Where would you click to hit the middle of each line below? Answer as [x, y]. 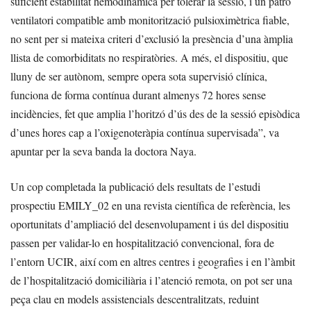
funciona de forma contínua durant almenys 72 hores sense [138, 95]
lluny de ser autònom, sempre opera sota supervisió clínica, [139, 76]
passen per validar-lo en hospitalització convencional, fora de [142, 243]
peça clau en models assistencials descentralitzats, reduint [135, 299]
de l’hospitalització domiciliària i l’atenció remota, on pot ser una [151, 280]
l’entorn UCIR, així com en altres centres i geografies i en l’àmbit [153, 262]
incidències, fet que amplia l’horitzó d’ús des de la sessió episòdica [155, 114]
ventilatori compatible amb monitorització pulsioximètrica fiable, [150, 20]
